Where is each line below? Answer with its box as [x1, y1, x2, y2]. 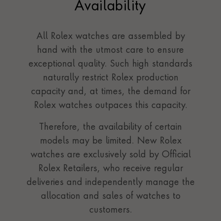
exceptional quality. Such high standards [29, 60, 192, 69]
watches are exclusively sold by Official [30, 150, 191, 160]
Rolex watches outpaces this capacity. [34, 101, 187, 110]
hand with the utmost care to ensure [37, 46, 184, 55]
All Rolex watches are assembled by [36, 32, 185, 41]
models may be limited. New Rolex [39, 137, 182, 146]
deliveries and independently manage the [26, 178, 195, 187]
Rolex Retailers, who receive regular [38, 164, 183, 174]
